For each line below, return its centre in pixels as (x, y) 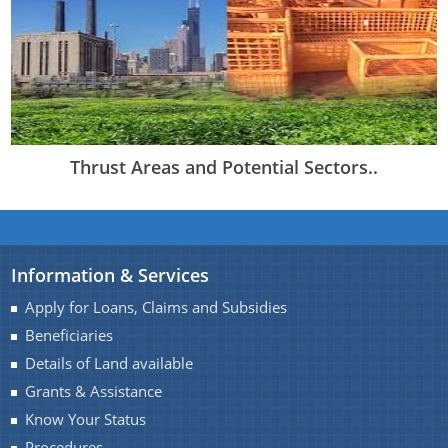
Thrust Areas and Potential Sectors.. (224, 167)
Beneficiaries (69, 336)
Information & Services (110, 275)
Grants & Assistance (94, 392)
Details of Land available (109, 364)
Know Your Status (86, 420)
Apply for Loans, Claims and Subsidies (156, 308)
